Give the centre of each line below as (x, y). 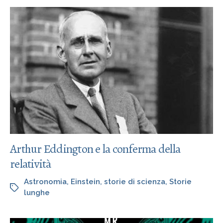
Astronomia (45, 182)
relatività (31, 164)
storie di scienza (135, 182)
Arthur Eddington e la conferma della (95, 149)
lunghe (37, 193)
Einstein (85, 182)
